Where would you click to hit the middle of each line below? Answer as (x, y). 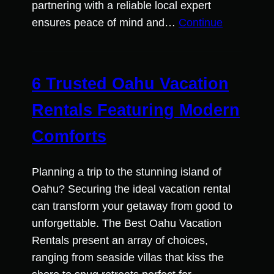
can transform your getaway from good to (132, 206)
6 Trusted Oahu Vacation (130, 83)
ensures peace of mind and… (105, 22)
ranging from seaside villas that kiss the (128, 258)
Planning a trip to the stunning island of (127, 172)
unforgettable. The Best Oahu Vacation (127, 224)
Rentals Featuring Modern (136, 110)
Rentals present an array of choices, (120, 241)
